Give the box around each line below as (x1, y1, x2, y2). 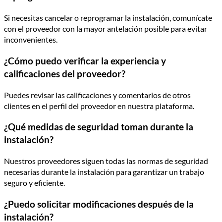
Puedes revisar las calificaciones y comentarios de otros (4, 90, 191, 100)
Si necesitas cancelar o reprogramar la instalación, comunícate (4, 13, 212, 23)
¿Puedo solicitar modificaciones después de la (4, 198, 194, 210)
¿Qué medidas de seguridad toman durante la (4, 121, 193, 133)
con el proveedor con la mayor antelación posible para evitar (4, 24, 207, 34)
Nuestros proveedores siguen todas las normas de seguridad (4, 156, 208, 166)
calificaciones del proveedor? (4, 68, 125, 79)
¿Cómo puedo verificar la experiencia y (4, 55, 166, 66)
